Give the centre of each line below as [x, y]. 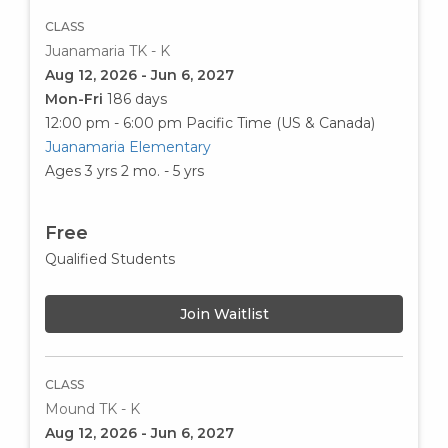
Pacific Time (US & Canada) [280, 122]
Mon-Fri [76, 98]
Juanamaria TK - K [107, 50]
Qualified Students [110, 258]
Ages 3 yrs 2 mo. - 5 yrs [124, 170]
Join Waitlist [224, 313]
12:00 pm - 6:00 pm [113, 122]
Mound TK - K [92, 408]
